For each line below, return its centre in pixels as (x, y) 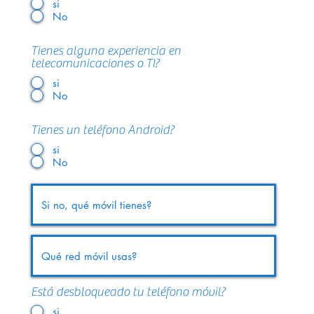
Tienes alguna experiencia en (106, 51)
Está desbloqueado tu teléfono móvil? (128, 292)
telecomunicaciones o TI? (95, 63)
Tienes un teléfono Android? (102, 130)
